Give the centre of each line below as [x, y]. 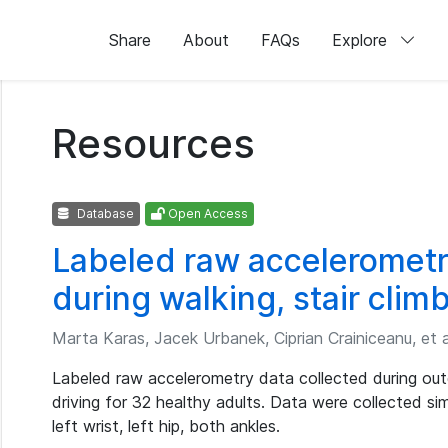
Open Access [206, 213]
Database [104, 213]
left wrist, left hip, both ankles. [166, 426]
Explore [361, 40]
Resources [153, 143]
